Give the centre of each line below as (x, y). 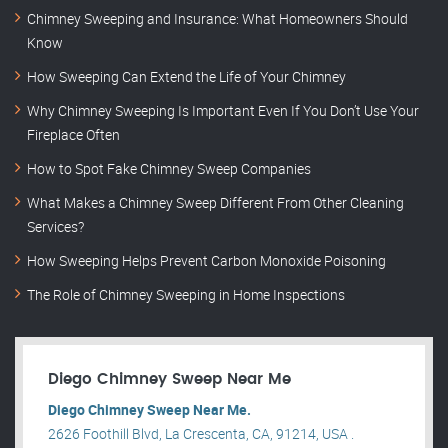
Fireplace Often (73, 134)
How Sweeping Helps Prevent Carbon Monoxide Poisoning (206, 260)
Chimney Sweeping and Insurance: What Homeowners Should (217, 18)
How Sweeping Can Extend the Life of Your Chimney (186, 76)
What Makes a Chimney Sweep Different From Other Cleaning (215, 202)
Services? (55, 226)
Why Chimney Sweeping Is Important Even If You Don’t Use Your (223, 110)
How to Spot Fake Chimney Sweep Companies (169, 168)
